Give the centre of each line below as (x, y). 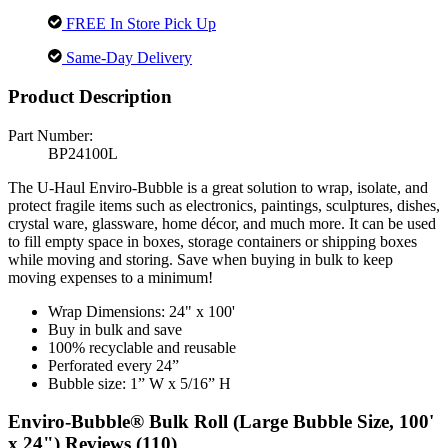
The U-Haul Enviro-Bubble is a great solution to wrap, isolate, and (218, 187)
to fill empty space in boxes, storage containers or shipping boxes (212, 241)
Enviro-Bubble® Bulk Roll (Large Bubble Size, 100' (221, 422)
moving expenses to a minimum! (110, 277)
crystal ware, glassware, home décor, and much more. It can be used (222, 223)
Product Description (90, 96)
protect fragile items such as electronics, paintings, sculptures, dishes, (224, 205)
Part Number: (50, 135)
